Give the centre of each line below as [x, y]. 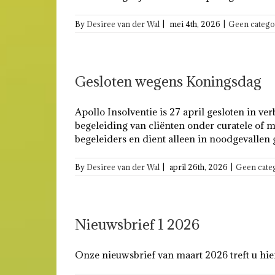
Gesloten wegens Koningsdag [168, 81]
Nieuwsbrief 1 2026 [137, 224]
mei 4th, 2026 [195, 24]
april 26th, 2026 [199, 167]
